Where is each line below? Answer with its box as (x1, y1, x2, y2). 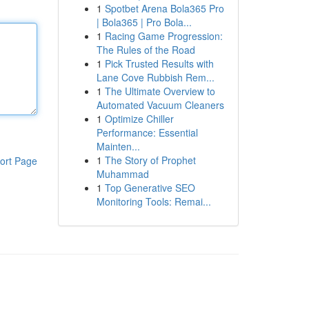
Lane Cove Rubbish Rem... (96, 70, 215, 84)
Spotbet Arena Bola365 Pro (104, 1, 224, 15)
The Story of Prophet (104, 153, 196, 167)
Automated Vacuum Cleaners (96, 98, 224, 112)
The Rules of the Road (96, 43, 195, 57)
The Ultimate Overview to (104, 84, 215, 98)
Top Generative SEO (104, 181, 195, 195)
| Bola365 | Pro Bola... (96, 15, 192, 29)
